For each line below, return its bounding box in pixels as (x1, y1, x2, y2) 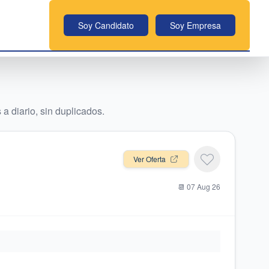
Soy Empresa (170, 19, 221, 31)
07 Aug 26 (187, 181, 220, 192)
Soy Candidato (78, 19, 134, 31)
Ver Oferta (133, 154, 166, 164)
